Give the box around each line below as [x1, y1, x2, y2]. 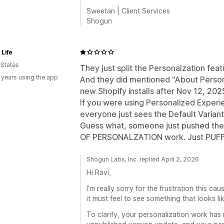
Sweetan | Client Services [86, 6, 170, 15]
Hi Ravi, [86, 167, 111, 176]
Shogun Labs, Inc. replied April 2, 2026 [86, 155, 199, 163]
